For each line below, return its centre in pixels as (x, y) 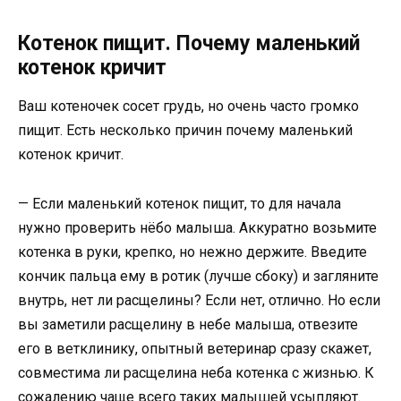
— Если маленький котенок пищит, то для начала (179, 203)
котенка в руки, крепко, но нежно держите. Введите (192, 252)
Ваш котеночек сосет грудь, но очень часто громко (188, 107)
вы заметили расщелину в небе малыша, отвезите (188, 324)
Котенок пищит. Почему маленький (189, 44)
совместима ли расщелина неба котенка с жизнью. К (196, 372)
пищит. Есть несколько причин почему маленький (185, 131)
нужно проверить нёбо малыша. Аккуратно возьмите (197, 227)
